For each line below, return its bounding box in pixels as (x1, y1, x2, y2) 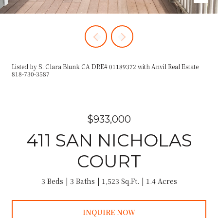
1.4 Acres (145, 176, 177, 186)
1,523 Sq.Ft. (101, 176, 139, 186)
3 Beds (41, 176, 63, 186)
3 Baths (70, 176, 95, 186)
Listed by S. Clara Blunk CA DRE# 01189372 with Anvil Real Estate (12, 62, 199, 71)
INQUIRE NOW (83, 207, 135, 217)
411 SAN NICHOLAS (26, 129, 192, 151)
